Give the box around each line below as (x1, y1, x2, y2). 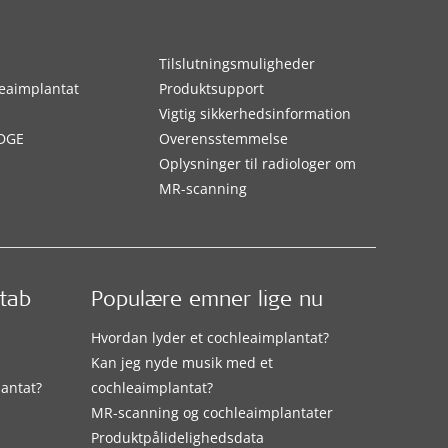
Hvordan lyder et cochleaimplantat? (90, 327, 329, 347)
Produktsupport (158, 79, 264, 98)
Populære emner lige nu (90, 290, 323, 312)
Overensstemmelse (158, 129, 288, 148)
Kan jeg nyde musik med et (90, 352, 273, 372)
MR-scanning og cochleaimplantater (90, 402, 333, 422)
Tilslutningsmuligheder (158, 54, 315, 73)
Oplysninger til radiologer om (158, 154, 356, 173)
